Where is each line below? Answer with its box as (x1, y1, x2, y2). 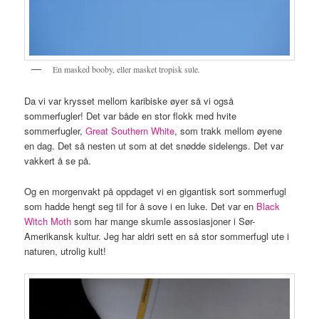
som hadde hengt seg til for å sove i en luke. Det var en (24, 199, 257, 213)
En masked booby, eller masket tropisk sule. (53, 63, 201, 75)
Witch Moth (24, 214, 75, 228)
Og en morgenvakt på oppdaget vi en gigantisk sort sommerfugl (24, 184, 287, 198)
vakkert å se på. (24, 154, 92, 168)
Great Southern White (85, 124, 175, 138)
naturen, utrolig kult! (24, 244, 107, 258)
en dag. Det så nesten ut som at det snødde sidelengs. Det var (24, 139, 284, 153)
